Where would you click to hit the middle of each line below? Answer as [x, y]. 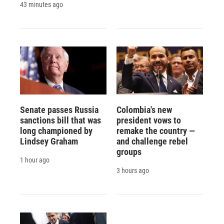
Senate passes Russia [59, 109]
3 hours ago [132, 170]
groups [129, 151]
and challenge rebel [152, 141]
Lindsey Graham [49, 141]
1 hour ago [35, 160]
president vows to [148, 120]
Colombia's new [144, 109]
